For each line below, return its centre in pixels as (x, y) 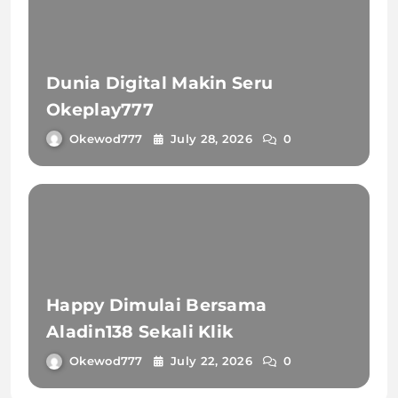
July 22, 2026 (211, 361)
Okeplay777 (100, 109)
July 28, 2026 (211, 138)
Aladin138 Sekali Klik (140, 332)
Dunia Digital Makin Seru (160, 83)
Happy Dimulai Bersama (157, 306)
